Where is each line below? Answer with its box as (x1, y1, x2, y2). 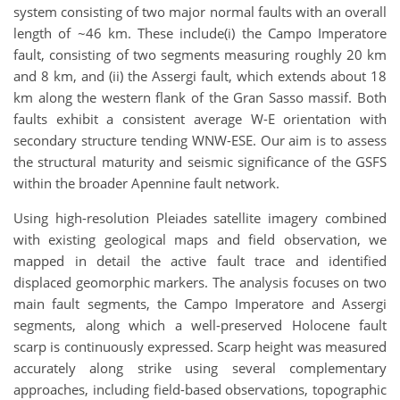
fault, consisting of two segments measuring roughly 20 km (13, 45, 387, 63)
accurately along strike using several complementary (13, 358, 387, 377)
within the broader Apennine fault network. (13, 173, 279, 192)
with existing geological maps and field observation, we (13, 229, 387, 248)
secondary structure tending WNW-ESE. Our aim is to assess (13, 130, 387, 149)
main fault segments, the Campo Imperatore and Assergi (13, 294, 387, 312)
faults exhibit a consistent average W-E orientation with (13, 109, 387, 128)
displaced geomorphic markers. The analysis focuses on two (13, 272, 387, 291)
